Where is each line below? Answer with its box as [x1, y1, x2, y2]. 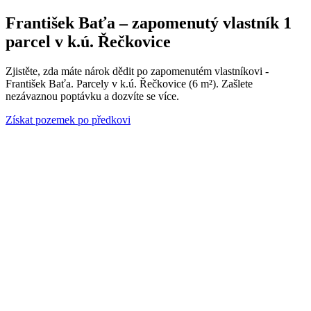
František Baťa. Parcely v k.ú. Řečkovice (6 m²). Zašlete [6, 77, 253, 90]
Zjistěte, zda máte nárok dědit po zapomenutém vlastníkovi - [6, 65, 269, 77]
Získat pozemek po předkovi [6, 113, 131, 126]
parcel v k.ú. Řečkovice [6, 32, 171, 51]
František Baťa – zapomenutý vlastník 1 [6, 13, 292, 32]
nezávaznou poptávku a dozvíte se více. [6, 90, 179, 102]
